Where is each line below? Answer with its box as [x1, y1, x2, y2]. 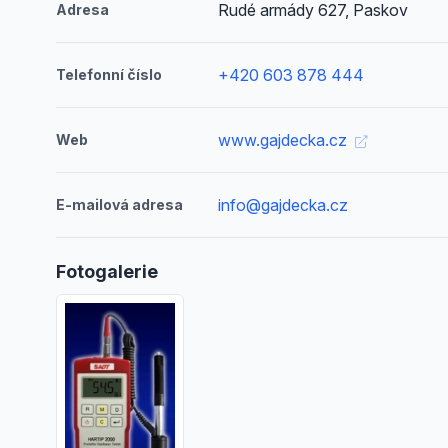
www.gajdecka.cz [218, 130, 352, 150]
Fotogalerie [56, 261, 158, 282]
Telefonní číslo [56, 66, 162, 83]
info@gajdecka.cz [218, 195, 349, 215]
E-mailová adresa [56, 196, 183, 213]
